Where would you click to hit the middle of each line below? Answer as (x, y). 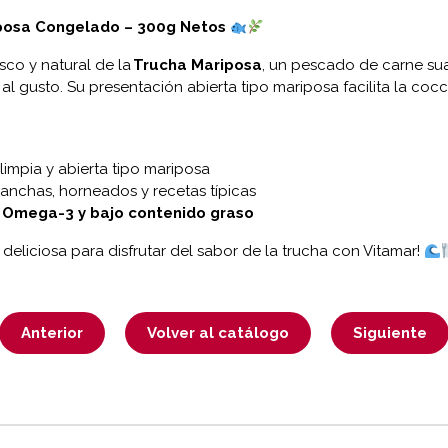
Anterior (52, 333)
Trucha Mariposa (197, 65)
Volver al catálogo (218, 333)
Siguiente (390, 333)
